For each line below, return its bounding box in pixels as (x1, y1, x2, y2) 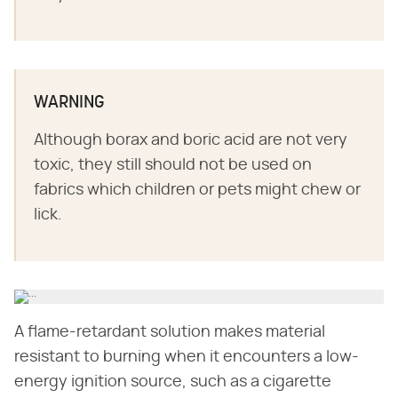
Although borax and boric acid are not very (34, 132, 347, 148)
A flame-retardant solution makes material (14, 324, 325, 340)
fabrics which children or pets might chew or (34, 182, 361, 198)
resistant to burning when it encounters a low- (14, 349, 359, 365)
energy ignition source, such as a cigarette (14, 374, 331, 390)
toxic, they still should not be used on (34, 157, 312, 173)
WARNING (34, 94, 105, 112)
